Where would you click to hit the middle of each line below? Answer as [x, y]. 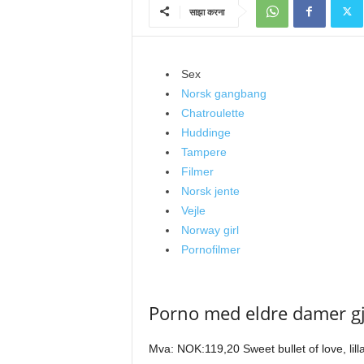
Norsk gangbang [223, 93]
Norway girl [210, 230]
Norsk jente [210, 191]
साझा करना [206, 12]
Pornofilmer [210, 249]
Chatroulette [212, 113]
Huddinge [206, 132]
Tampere [204, 152]
